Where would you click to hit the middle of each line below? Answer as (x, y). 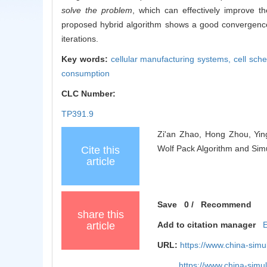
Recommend (226, 205)
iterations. (80, 39)
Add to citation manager (207, 225)
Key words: (86, 59)
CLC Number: (90, 94)
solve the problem (97, 10)
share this (100, 215)
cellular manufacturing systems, (172, 59)
